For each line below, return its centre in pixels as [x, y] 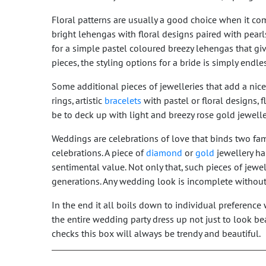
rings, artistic [78, 101]
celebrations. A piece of [99, 153]
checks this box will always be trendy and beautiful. [156, 234]
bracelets [123, 101]
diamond [164, 153]
